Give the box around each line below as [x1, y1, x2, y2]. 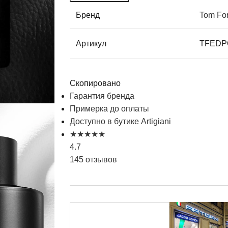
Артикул [76, 39, 107, 48]
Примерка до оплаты [70, 104, 150, 113]
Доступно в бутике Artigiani [70, 117, 172, 126]
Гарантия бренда [70, 91, 135, 100]
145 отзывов [70, 155, 118, 164]
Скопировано [70, 78, 121, 88]
